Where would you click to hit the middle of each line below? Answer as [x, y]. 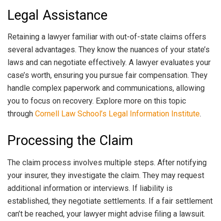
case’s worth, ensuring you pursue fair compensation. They [108, 75]
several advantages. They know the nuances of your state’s [109, 50]
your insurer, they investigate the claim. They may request [106, 175]
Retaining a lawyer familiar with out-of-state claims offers [107, 37]
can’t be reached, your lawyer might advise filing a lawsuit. [106, 214]
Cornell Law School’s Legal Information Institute [117, 114]
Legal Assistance [57, 15]
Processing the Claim [70, 141]
